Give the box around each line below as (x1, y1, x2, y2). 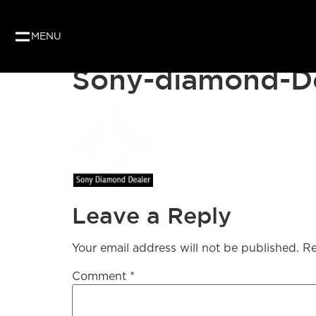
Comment (72, 270, 130, 282)
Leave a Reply (72, 202, 231, 229)
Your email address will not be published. (72, 243, 299, 255)
